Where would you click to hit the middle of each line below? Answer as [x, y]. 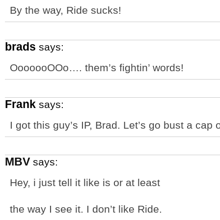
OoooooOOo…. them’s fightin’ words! [97, 68]
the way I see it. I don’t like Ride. [86, 209]
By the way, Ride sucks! [66, 10]
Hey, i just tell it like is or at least [85, 182]
